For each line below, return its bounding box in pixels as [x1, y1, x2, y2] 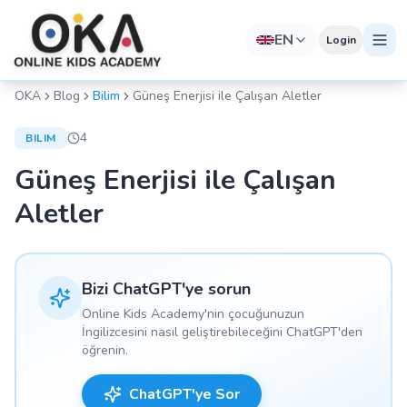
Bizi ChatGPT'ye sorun [82, 278, 251, 300]
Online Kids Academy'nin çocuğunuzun [82, 305, 304, 323]
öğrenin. [82, 342, 128, 359]
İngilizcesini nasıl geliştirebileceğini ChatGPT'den [82, 323, 362, 341]
